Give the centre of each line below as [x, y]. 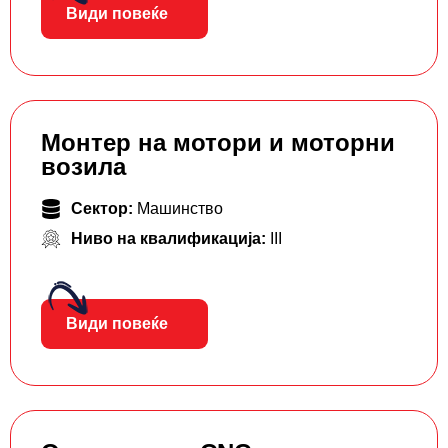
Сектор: [104, 209]
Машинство [180, 209]
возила [83, 167]
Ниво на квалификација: [170, 239]
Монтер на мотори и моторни [218, 143]
